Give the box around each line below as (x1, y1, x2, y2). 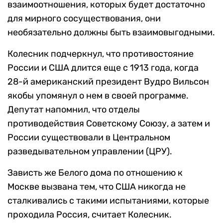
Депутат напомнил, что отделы (7, 104, 140, 115)
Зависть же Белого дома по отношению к (7, 167, 183, 179)
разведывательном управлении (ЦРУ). (7, 146, 172, 157)
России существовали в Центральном (7, 132, 170, 143)
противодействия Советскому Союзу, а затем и (7, 118, 210, 129)
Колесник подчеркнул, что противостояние (7, 48, 194, 60)
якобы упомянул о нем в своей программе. (7, 90, 189, 102)
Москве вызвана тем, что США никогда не (7, 181, 186, 193)
